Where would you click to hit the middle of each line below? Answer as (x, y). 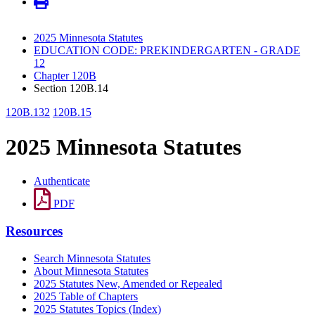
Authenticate (62, 181)
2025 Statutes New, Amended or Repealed (128, 283)
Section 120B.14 (71, 89)
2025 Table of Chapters (86, 296)
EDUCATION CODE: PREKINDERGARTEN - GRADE (167, 51)
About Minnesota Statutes (91, 271)
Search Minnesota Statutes (92, 258)
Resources (34, 231)
